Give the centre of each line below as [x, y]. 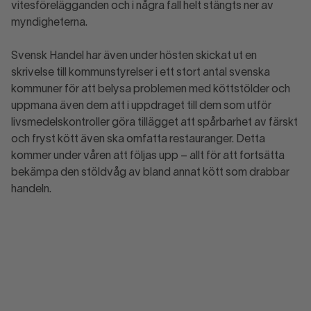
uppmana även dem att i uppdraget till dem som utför [141, 106]
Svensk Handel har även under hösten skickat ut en [134, 56]
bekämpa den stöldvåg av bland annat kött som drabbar [150, 173]
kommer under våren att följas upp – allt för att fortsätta [148, 156]
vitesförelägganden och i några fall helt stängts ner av [142, 6]
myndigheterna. [53, 23]
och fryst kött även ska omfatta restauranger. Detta [138, 140]
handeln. [35, 190]
